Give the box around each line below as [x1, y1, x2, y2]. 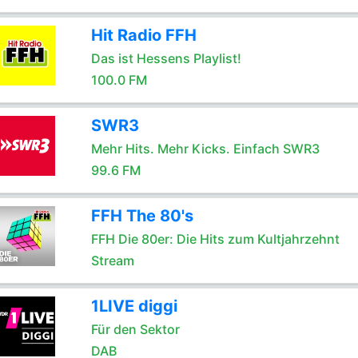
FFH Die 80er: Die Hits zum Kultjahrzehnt [90, 231, 340, 247]
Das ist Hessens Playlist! [90, 50, 241, 66]
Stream [90, 253, 134, 268]
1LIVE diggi [90, 296, 177, 316]
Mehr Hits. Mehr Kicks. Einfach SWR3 [90, 141, 320, 157]
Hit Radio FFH [90, 26, 197, 45]
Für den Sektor [90, 321, 180, 337]
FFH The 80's [90, 206, 193, 225]
